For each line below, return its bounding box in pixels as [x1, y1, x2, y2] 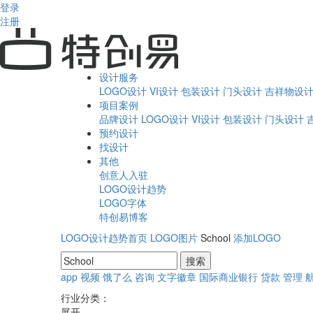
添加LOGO [233, 231, 281, 245]
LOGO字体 [99, 196, 147, 210]
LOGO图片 [150, 231, 198, 245]
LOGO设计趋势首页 [61, 231, 147, 245]
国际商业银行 [199, 270, 258, 284]
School [201, 231, 231, 245]
